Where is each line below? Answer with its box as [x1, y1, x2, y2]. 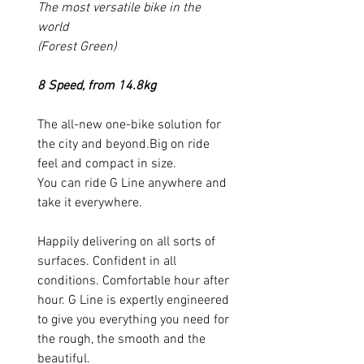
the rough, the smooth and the [37, 331, 206, 348]
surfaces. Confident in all [37, 253, 176, 270]
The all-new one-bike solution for [37, 116, 221, 133]
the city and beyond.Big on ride [37, 136, 210, 153]
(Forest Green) [37, 38, 119, 55]
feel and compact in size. [37, 155, 176, 172]
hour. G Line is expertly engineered [37, 292, 229, 309]
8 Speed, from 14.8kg [37, 77, 156, 94]
